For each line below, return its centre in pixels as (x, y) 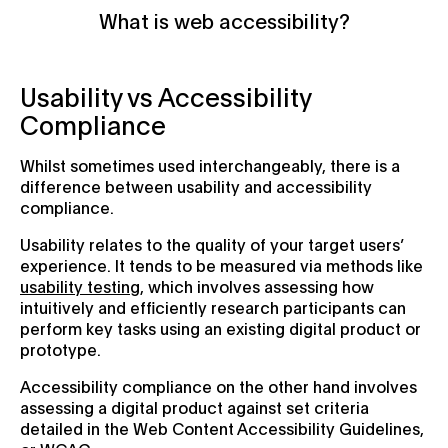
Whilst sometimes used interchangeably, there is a (210, 165)
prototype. (60, 349)
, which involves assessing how (257, 286)
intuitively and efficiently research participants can (213, 307)
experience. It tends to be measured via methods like (221, 265)
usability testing (80, 286)
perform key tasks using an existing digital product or (220, 328)
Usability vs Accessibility (165, 96)
